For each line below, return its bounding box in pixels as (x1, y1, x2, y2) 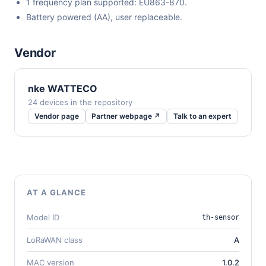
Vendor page (34, 112, 79, 121)
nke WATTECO (28, 83, 97, 95)
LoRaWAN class (27, 235, 83, 245)
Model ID (27, 212, 59, 222)
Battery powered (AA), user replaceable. (26, 12, 182, 23)
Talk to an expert (173, 112, 232, 121)
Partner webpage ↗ (91, 112, 161, 121)
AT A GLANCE (27, 187, 87, 197)
